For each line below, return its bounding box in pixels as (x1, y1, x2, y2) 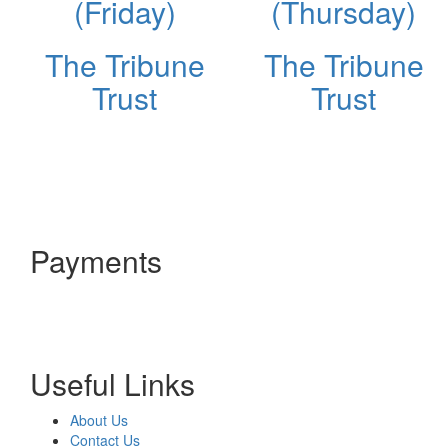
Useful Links (30, 361, 195, 405)
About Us (70, 409, 128, 430)
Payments (30, 238, 162, 282)
